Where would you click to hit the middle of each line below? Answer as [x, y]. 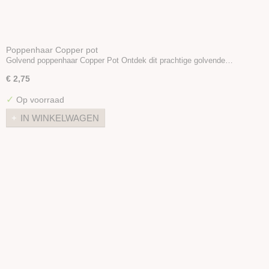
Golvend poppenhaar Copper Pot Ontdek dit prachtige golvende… [119, 60]
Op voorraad [39, 99]
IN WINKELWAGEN [60, 118]
